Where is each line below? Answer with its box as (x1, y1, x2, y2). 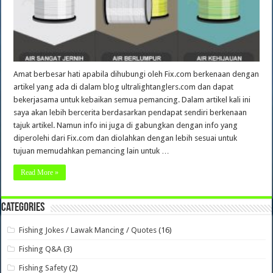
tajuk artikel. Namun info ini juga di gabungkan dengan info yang (13, 120, 238, 130)
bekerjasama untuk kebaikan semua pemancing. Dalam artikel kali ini (13, 94, 251, 104)
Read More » (21, 168, 59, 177)
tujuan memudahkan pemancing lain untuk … (13, 146, 170, 155)
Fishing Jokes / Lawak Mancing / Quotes (19, 225, 157, 235)
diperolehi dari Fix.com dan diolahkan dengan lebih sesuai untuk (13, 133, 238, 143)
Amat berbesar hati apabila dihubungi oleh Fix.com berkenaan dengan (13, 69, 260, 79)
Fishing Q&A (19, 244, 62, 253)
